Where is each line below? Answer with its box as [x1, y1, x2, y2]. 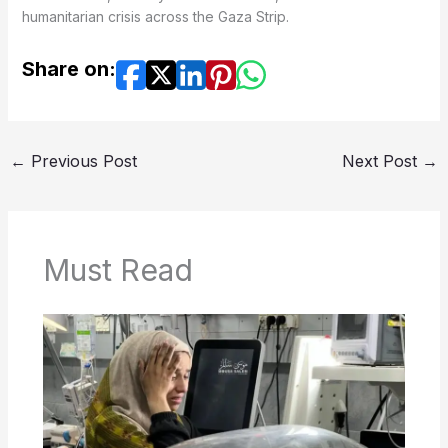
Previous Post [25, 150, 137, 171]
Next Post [342, 150, 423, 171]
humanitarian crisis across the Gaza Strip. [21, 7, 289, 25]
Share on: [21, 56, 116, 81]
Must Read [42, 252, 193, 289]
